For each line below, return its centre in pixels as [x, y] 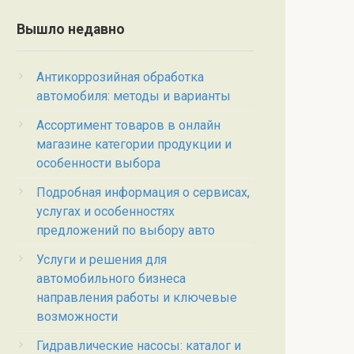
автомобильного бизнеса [111, 278]
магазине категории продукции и [134, 144]
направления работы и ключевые [137, 297]
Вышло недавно [71, 29]
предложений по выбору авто [126, 230]
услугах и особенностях [105, 211]
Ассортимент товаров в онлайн [128, 125]
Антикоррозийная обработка [120, 77]
